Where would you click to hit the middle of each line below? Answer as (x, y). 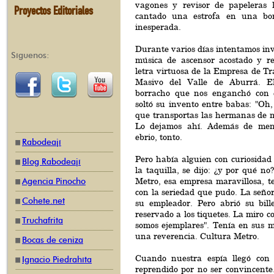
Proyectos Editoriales (54, 10)
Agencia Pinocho (54, 181)
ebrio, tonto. (159, 137)
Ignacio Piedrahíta (57, 260)
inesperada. (158, 27)
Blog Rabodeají (51, 162)
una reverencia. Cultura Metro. (197, 236)
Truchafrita (43, 220)
